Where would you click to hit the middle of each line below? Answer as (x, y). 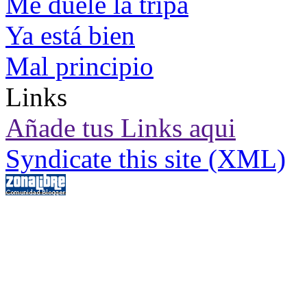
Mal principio (79, 66)
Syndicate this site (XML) (146, 159)
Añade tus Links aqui (121, 128)
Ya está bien (70, 36)
